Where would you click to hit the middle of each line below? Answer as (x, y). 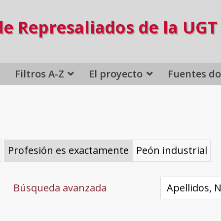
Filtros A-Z (39, 74)
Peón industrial (171, 150)
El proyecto (116, 74)
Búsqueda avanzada (60, 187)
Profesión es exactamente (68, 150)
